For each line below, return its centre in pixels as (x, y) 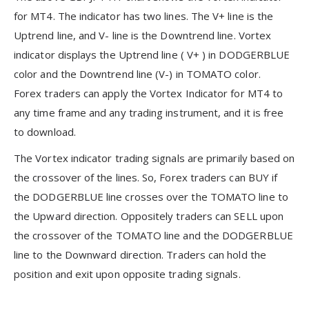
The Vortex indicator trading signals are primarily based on (154, 158)
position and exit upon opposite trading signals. (127, 273)
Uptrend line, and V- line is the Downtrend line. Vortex (143, 35)
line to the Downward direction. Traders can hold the (140, 254)
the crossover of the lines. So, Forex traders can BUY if (146, 177)
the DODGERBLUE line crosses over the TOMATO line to (151, 196)
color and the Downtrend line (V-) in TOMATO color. (137, 73)
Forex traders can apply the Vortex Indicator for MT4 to (149, 93)
